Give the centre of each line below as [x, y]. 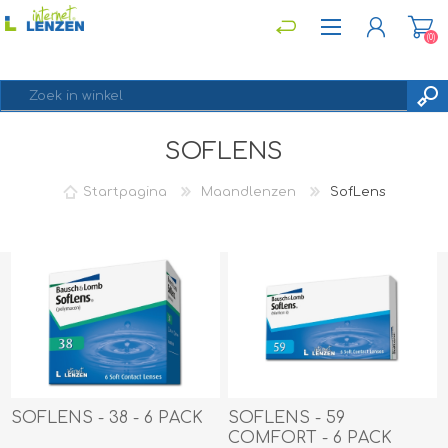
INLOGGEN [77, 186]
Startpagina [124, 191]
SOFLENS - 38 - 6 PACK [107, 417]
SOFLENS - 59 [287, 417]
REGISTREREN [84, 159]
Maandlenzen [248, 191]
